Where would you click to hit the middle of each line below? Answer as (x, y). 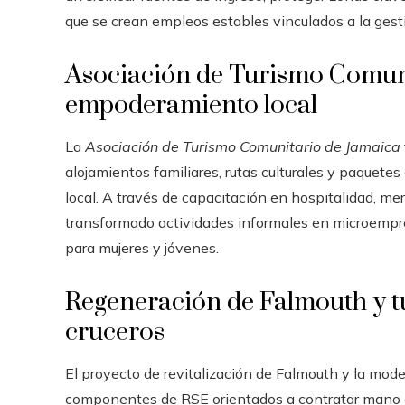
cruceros (115, 333)
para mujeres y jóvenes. (142, 248)
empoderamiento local (191, 106)
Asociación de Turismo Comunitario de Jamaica (243, 147)
